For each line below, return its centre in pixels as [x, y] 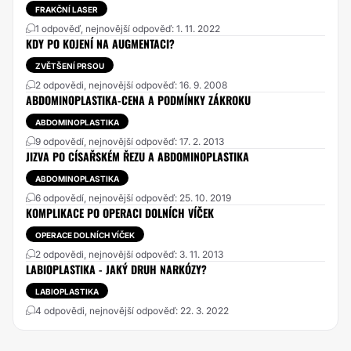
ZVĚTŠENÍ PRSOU [70, 66]
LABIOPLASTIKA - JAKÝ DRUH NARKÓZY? [116, 269]
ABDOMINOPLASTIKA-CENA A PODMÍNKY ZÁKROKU [138, 100]
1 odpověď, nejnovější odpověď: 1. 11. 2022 [128, 29]
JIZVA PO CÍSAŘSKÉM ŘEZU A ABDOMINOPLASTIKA [138, 156]
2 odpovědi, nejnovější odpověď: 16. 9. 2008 [131, 85]
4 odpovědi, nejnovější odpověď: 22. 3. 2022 [132, 311]
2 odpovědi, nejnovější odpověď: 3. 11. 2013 [129, 254]
